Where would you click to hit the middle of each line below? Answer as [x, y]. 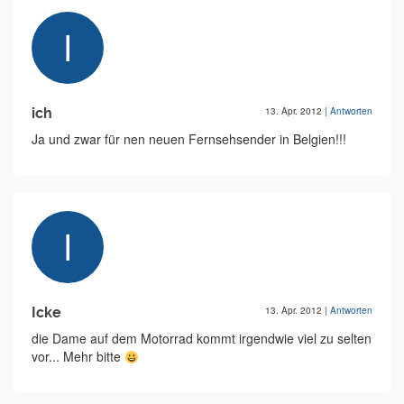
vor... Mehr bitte [78, 357]
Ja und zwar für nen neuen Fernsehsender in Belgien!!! [189, 139]
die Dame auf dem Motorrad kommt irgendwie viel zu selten [202, 339]
